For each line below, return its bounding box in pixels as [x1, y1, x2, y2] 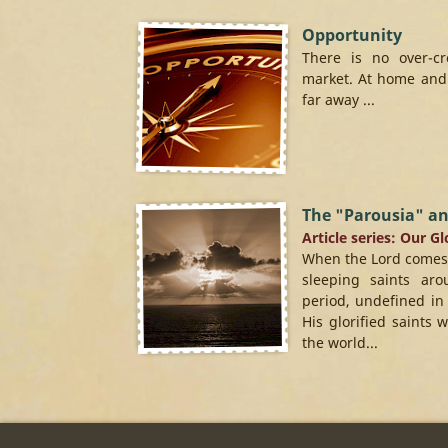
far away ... [302, 90, 375, 109]
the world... [302, 333, 378, 352]
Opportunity [302, 24, 402, 46]
